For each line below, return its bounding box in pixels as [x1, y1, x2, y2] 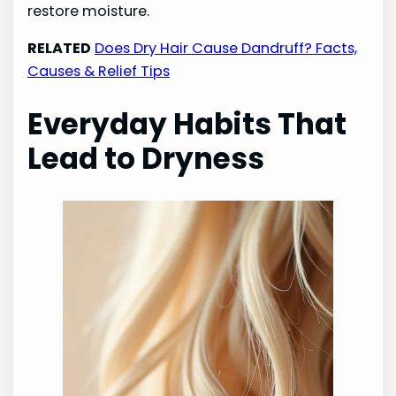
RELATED [27, 38, 92, 59]
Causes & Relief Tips [27, 61, 171, 82]
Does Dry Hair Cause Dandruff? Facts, [95, 38, 358, 59]
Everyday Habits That [27, 104, 347, 145]
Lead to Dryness [27, 139, 265, 179]
